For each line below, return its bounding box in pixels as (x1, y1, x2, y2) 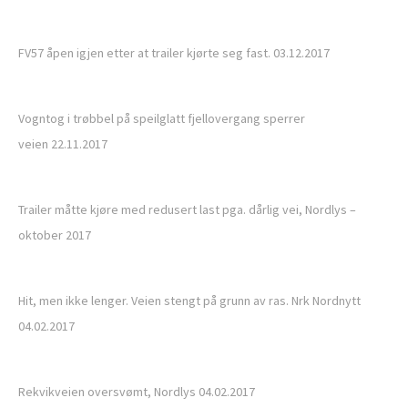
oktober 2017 (18, 227, 91, 243)
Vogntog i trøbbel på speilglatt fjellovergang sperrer (18, 110, 305, 127)
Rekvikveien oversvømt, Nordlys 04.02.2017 (18, 383, 255, 400)
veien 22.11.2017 (18, 136, 107, 152)
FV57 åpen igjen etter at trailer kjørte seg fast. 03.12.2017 (18, 45, 330, 61)
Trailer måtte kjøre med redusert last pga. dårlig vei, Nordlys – (18, 201, 356, 218)
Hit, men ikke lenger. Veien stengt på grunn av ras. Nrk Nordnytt (18, 292, 361, 309)
